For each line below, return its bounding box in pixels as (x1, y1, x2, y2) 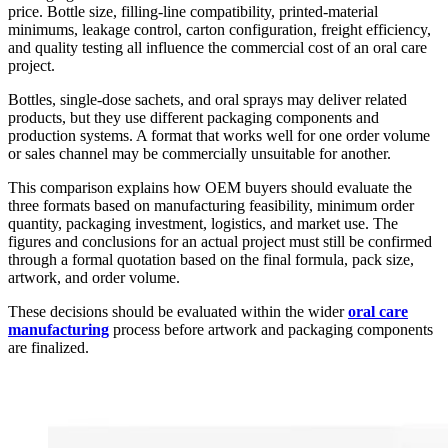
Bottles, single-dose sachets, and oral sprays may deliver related (8, 90, 407, 108)
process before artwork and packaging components (109, 320, 433, 338)
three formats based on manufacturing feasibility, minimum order (8, 196, 414, 214)
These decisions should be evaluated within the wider (8, 302, 348, 320)
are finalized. (8, 338, 89, 356)
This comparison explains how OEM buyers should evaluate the (8, 178, 412, 196)
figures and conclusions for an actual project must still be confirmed (8, 232, 432, 250)
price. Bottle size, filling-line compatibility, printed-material (8, 2, 378, 20)
